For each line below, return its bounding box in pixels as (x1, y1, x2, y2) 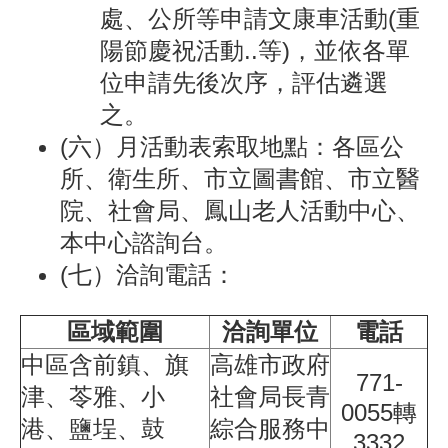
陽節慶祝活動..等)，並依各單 (100, 36, 410, 64)
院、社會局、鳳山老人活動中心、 (60, 196, 420, 224)
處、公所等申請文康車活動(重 (100, 4, 420, 32)
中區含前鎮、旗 (21, 350, 189, 378)
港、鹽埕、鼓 (21, 414, 165, 442)
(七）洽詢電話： (60, 260, 236, 288)
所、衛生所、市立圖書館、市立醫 (60, 164, 420, 192)
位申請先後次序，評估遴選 (100, 68, 388, 96)
